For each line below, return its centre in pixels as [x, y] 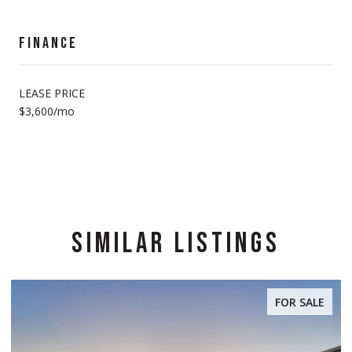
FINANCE [48, 43]
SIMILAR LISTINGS [176, 244]
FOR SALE [300, 302]
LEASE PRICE [52, 93]
